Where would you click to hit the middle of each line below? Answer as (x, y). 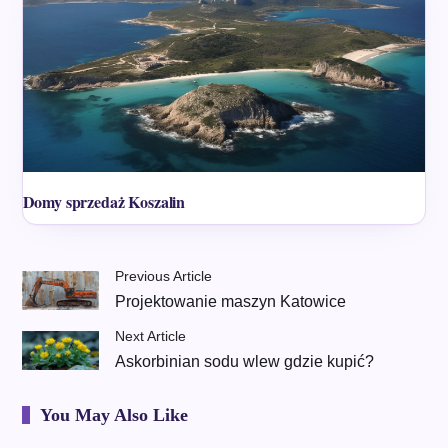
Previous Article (164, 276)
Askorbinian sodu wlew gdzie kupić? (245, 362)
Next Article (151, 336)
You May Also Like (113, 415)
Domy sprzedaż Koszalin (104, 202)
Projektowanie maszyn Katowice (231, 302)
